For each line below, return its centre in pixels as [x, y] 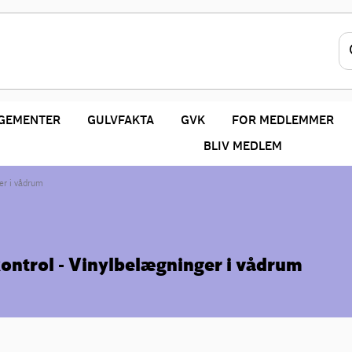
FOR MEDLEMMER [282, 120]
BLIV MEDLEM [242, 146]
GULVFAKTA [120, 120]
